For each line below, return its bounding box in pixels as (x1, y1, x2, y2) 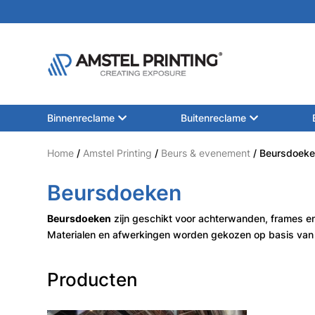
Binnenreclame (47, 112, 115, 124)
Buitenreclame (180, 112, 246, 124)
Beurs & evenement (161, 146, 251, 159)
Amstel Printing (83, 146, 153, 159)
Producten (47, 268, 139, 290)
